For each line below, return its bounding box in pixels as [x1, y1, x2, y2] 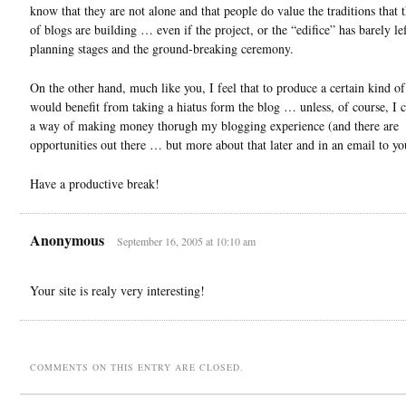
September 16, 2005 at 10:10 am [117, 233, 256, 248]
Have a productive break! [30, 174, 159, 192]
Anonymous [30, 228, 104, 250]
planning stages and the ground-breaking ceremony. [30, 39, 294, 57]
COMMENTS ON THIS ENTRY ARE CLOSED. [30, 360, 244, 373]
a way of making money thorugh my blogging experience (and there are [30, 116, 399, 134]
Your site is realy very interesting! [30, 281, 205, 299]
